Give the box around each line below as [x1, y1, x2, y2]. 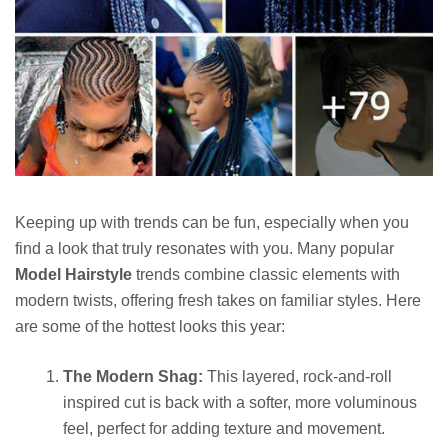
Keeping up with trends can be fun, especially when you [15, 214, 409, 232]
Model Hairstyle [15, 266, 132, 284]
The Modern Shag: [63, 368, 203, 386]
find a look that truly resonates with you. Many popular [15, 240, 394, 258]
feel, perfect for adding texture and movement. [63, 420, 385, 438]
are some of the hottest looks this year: [15, 318, 285, 336]
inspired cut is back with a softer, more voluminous [63, 394, 417, 412]
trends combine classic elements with [132, 266, 400, 284]
